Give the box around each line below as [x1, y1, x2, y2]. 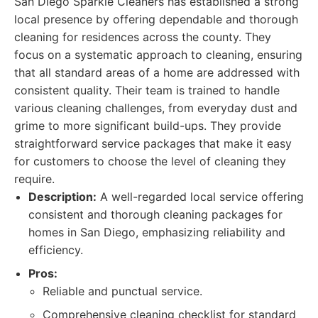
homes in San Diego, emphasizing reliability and [28, 225, 285, 239]
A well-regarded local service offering [97, 190, 304, 204]
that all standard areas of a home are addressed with [14, 65, 300, 79]
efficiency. [28, 243, 83, 257]
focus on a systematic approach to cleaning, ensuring [14, 48, 302, 62]
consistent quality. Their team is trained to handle [14, 83, 280, 97]
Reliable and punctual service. [43, 284, 202, 298]
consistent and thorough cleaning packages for [28, 207, 283, 221]
